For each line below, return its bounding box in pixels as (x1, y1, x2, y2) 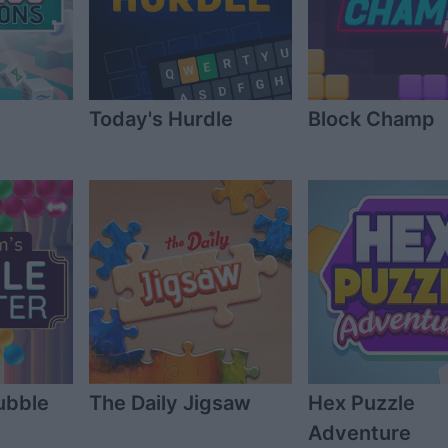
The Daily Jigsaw (88, 390, 251, 415)
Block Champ (307, 107, 435, 132)
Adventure (307, 420, 411, 445)
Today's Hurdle (88, 107, 233, 132)
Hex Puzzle (307, 390, 415, 415)
